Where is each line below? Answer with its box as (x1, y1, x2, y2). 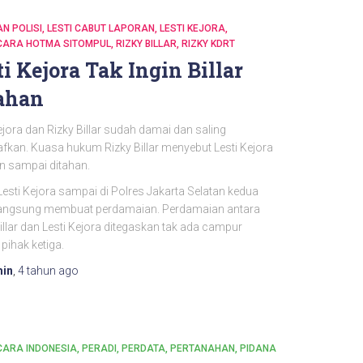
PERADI (81, 343, 117, 354)
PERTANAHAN (169, 343, 235, 354)
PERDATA (121, 343, 165, 354)
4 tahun (17, 264, 56, 277)
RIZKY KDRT (181, 38, 235, 49)
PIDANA (239, 343, 276, 354)
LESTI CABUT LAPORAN (46, 23, 155, 34)
